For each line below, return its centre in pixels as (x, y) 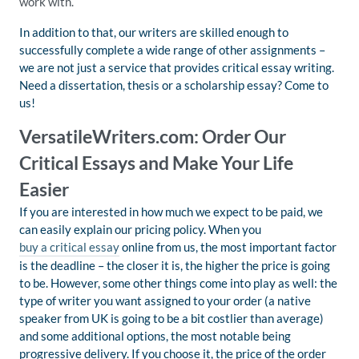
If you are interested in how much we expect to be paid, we (171, 212)
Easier (44, 190)
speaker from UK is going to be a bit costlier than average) (171, 318)
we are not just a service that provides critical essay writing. (177, 67)
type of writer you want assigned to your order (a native (165, 301)
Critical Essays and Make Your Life (156, 163)
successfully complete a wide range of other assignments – (172, 50)
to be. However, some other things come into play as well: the (178, 283)
